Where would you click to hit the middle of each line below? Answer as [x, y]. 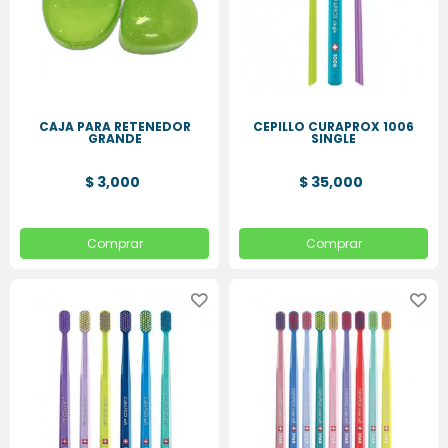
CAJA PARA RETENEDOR [114, 126]
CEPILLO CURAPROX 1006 [333, 126]
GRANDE [114, 138]
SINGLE [333, 138]
